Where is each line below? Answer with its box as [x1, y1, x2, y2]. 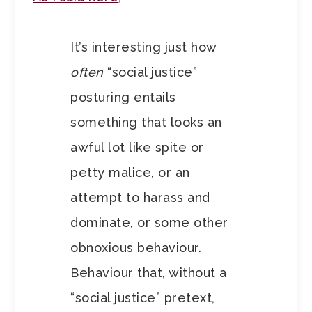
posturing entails [70, 90, 176, 105]
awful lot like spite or [70, 140, 204, 155]
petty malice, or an [70, 165, 190, 180]
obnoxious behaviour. [70, 240, 202, 256]
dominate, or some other [70, 215, 228, 231]
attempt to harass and [70, 190, 210, 205]
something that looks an [70, 115, 222, 130]
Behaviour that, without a [70, 265, 227, 281]
